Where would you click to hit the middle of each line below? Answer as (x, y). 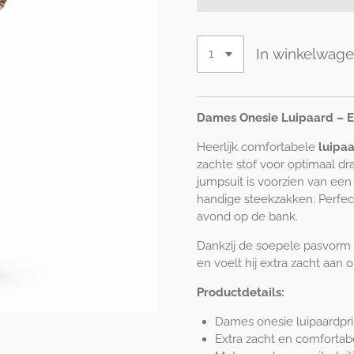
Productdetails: (241, 292)
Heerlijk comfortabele (258, 147)
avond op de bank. (247, 216)
